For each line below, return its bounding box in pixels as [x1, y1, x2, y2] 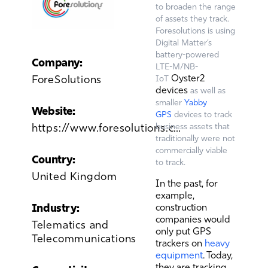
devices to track [173, 109, 232, 120]
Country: [31, 152, 75, 166]
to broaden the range [155, 1, 236, 12]
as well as [190, 85, 226, 96]
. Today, [202, 249, 233, 261]
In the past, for [155, 177, 218, 189]
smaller [155, 97, 182, 108]
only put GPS [155, 225, 211, 237]
